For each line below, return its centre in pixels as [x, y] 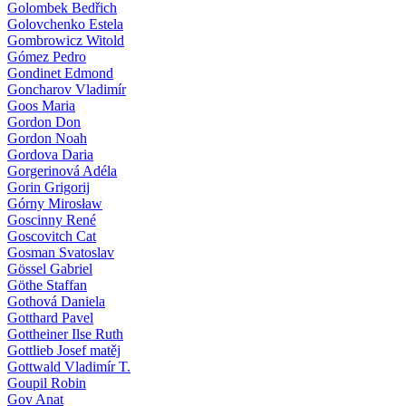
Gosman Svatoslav [61, 252]
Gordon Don [44, 121]
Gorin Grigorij [48, 187]
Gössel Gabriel [50, 268]
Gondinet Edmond [60, 72]
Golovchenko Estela [65, 24]
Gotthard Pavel [50, 317]
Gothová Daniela [56, 301]
